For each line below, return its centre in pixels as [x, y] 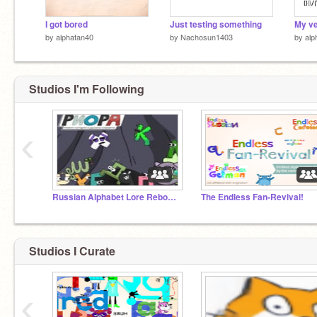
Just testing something [216, 24]
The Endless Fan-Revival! [252, 197]
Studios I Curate [72, 250]
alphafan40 [75, 36]
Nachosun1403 [207, 36]
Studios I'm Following [87, 89]
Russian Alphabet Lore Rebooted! [172, 197]
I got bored [67, 24]
